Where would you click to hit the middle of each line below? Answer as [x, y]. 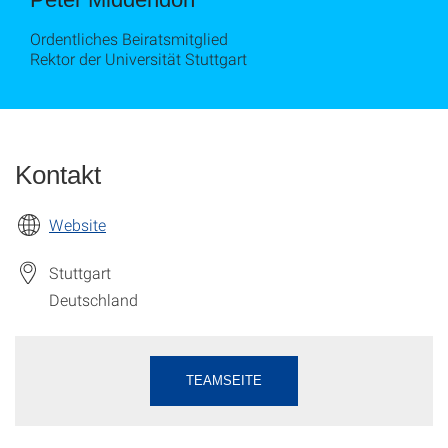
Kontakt [58, 175]
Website [77, 224]
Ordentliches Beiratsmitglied [129, 38]
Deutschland [93, 300]
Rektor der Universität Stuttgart [138, 58]
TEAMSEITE [224, 381]
